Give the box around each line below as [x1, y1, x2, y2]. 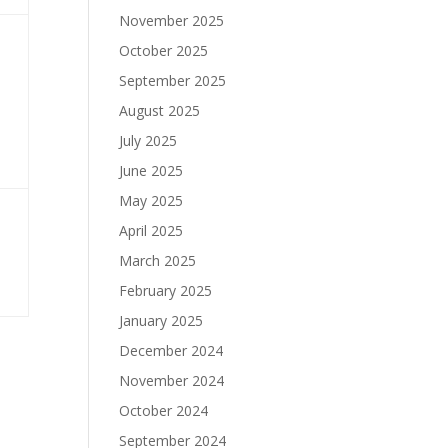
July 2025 [119, 131, 178, 150]
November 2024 [119, 371, 225, 390]
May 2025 [119, 191, 184, 210]
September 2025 [119, 71, 227, 90]
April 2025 [119, 221, 184, 240]
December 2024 [119, 341, 224, 360]
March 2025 [119, 251, 197, 270]
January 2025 [119, 311, 204, 330]
